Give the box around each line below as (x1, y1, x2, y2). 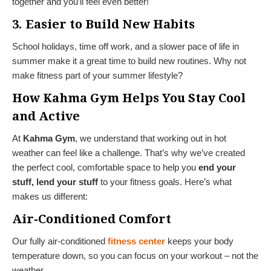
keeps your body (168, 235, 233, 246)
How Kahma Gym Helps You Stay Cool (12, 90, 246, 105)
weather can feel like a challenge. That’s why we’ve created (12, 147, 245, 158)
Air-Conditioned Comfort (12, 211, 171, 226)
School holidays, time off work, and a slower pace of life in (12, 41, 239, 51)
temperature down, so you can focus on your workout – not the (12, 250, 258, 261)
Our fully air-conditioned (12, 235, 108, 246)
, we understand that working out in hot (75, 132, 226, 143)
